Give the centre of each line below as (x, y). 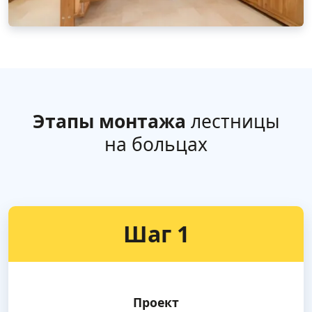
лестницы (233, 122)
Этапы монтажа (109, 122)
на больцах (156, 145)
